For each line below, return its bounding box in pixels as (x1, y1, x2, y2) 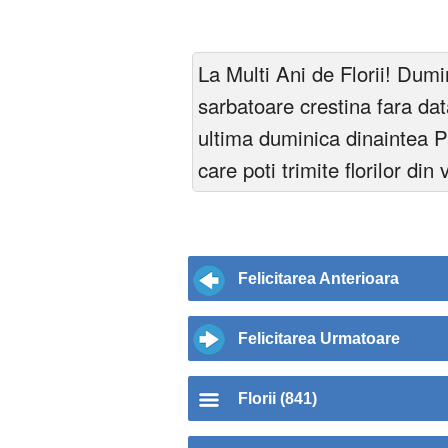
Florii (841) (238, 390, 317, 408)
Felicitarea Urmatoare (238, 330, 400, 348)
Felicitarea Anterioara (238, 270, 399, 288)
